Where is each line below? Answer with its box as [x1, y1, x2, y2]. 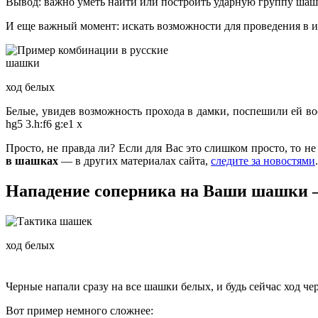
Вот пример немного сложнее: [6, 304, 153, 317]
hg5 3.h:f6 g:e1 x [6, 117, 82, 130]
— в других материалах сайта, [58, 154, 211, 167]
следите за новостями [211, 154, 315, 167]
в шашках [6, 154, 58, 167]
